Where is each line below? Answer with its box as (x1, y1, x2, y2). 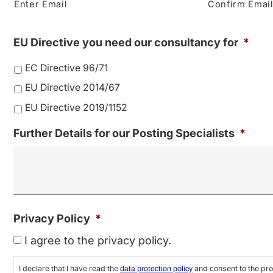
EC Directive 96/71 (25, 62, 108, 74)
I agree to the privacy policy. (24, 233, 171, 247)
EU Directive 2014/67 (25, 82, 120, 94)
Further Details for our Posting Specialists (13, 127, 235, 140)
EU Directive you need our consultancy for (13, 35, 238, 49)
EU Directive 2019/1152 (25, 101, 127, 113)
